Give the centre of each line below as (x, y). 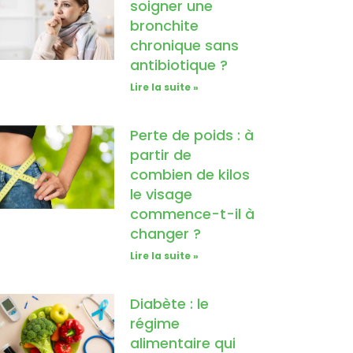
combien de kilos (190, 175)
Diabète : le (170, 304)
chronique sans (185, 46)
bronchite (165, 26)
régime (155, 324)
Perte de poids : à (192, 136)
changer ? (166, 234)
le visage (162, 195)
